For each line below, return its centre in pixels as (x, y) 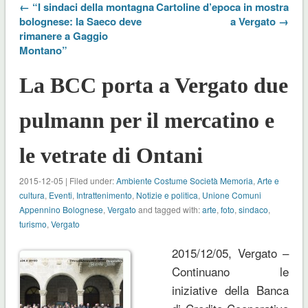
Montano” (43, 50)
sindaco (253, 209)
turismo (33, 223)
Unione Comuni (231, 195)
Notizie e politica (167, 195)
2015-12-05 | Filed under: (67, 180)
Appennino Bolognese (61, 209)
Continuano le (230, 271)
